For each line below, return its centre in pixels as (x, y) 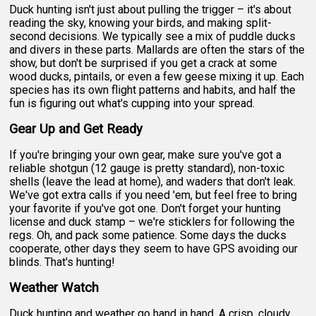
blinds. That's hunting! (62, 262)
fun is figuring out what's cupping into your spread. (132, 103)
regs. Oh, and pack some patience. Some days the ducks (148, 235)
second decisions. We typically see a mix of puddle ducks (153, 36)
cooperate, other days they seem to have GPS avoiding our (154, 248)
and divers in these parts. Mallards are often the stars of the (157, 49)
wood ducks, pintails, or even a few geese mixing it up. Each (157, 76)
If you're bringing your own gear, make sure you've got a (146, 154)
